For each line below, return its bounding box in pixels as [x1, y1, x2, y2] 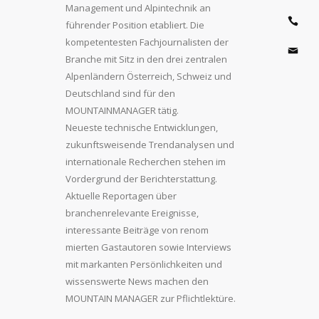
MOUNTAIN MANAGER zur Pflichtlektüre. [66, 292, 236, 305]
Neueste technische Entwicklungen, [66, 121, 218, 134]
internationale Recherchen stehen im [66, 155, 226, 168]
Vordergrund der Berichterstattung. [66, 172, 217, 185]
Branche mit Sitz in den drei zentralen [66, 53, 227, 66]
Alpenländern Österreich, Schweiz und [66, 70, 231, 83]
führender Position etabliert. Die [66, 19, 204, 31]
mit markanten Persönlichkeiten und [66, 258, 222, 271]
